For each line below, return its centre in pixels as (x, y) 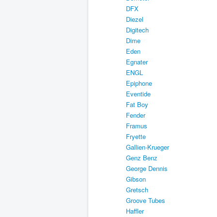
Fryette (136, 136)
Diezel (135, 19)
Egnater (137, 62)
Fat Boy (137, 104)
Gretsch (137, 189)
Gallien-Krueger (147, 147)
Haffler (135, 211)
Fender (136, 115)
